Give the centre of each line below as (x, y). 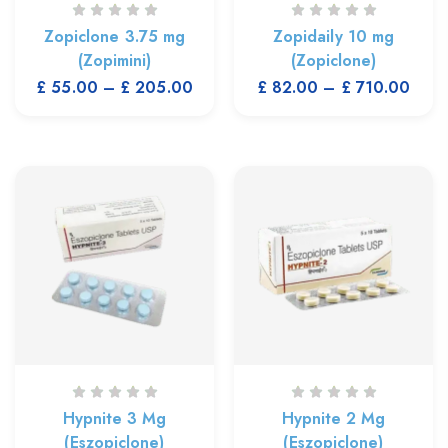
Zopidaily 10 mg (333, 36)
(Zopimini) (114, 60)
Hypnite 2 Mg (333, 418)
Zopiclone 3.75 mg (114, 36)
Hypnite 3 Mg (114, 418)
